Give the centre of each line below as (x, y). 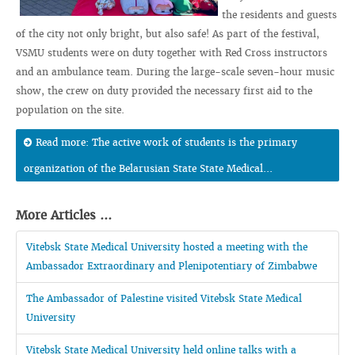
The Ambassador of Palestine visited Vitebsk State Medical (164, 299)
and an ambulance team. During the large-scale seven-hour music (175, 72)
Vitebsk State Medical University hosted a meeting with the (167, 247)
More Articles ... (64, 216)
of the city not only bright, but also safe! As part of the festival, (168, 34)
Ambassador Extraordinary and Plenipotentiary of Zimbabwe (172, 266)
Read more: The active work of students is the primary (166, 143)
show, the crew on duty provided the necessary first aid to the (164, 91)
